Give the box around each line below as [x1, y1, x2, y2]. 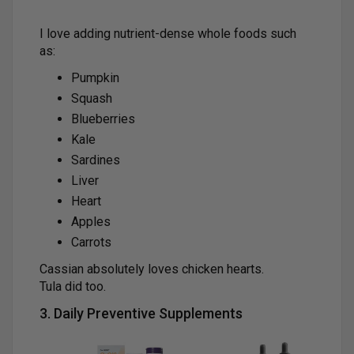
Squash [71, 90, 112, 106]
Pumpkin [71, 70, 119, 85]
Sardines [71, 152, 120, 168]
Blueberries [71, 111, 135, 126]
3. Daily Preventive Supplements [40, 304, 243, 322]
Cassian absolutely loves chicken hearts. [40, 261, 264, 277]
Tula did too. [40, 278, 106, 294]
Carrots [71, 234, 111, 250]
